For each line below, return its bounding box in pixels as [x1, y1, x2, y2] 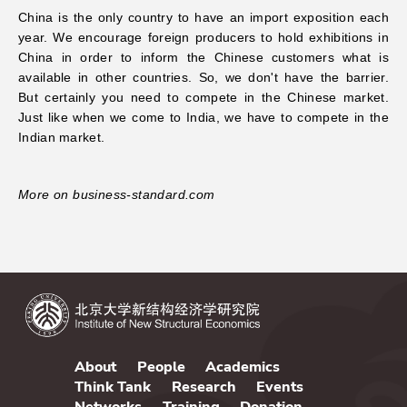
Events [256, 376, 304, 397]
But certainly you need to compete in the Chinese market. [18, 89, 389, 104]
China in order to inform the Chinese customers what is [18, 49, 389, 65]
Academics [205, 356, 281, 377]
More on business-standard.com [18, 186, 215, 202]
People [136, 356, 185, 377]
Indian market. [18, 129, 105, 144]
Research [171, 376, 236, 397]
